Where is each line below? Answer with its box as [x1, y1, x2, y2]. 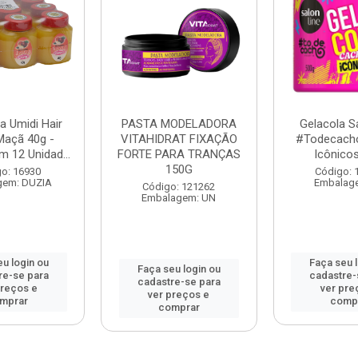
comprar [157, 301, 200, 313]
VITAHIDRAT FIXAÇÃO [120, 132, 237, 146]
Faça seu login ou [137, 263, 221, 275]
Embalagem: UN [141, 192, 217, 204]
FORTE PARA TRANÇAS [117, 147, 241, 161]
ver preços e [148, 288, 210, 300]
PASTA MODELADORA [121, 117, 237, 131]
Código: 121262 [142, 181, 216, 193]
